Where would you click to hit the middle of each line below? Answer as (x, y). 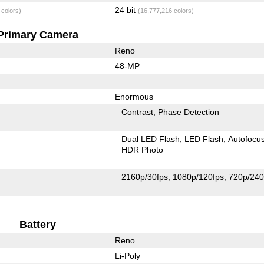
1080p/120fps (199, 176)
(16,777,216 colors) (166, 10)
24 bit (126, 10)
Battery (38, 224)
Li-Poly (127, 255)
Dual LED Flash (151, 139)
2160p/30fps (145, 176)
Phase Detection (189, 112)
